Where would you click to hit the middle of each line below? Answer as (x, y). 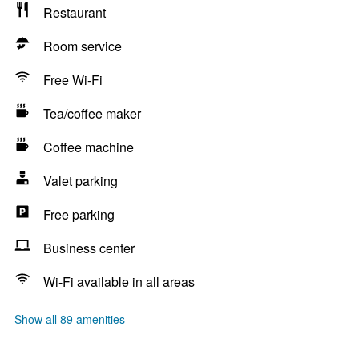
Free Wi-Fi (73, 80)
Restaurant (75, 12)
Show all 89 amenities (70, 319)
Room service (83, 46)
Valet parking (81, 181)
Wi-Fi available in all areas (119, 282)
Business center (89, 248)
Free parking (79, 214)
